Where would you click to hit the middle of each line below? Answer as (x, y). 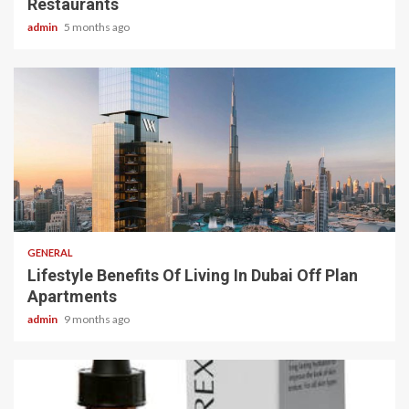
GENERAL (50, 252)
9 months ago (97, 319)
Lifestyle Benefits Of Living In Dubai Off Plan (193, 275)
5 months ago (97, 27)
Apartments (72, 296)
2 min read (66, 205)
